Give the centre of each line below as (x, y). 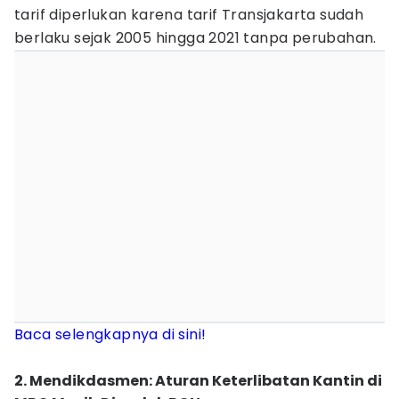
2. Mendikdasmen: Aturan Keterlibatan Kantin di (198, 381)
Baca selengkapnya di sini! (110, 334)
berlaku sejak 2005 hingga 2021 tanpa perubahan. (195, 38)
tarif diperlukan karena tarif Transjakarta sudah (189, 15)
